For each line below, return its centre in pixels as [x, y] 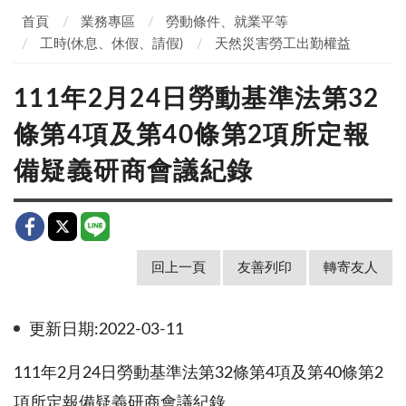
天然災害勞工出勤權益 [282, 44]
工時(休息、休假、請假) [111, 44]
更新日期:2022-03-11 [106, 329]
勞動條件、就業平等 [227, 22]
